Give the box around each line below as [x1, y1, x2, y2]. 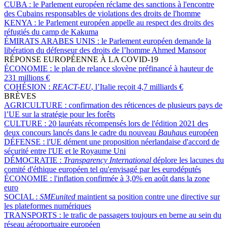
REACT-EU [52, 82, 91, 91]
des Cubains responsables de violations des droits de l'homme [4, 9, 201, 18]
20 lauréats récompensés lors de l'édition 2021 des [48, 119, 208, 128]
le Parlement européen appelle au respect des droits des [38, 18, 214, 27]
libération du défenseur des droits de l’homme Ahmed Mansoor [4, 45, 206, 54]
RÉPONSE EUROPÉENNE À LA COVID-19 [4, 54, 158, 64]
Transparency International [64, 155, 151, 164]
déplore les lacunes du [151, 155, 224, 164]
